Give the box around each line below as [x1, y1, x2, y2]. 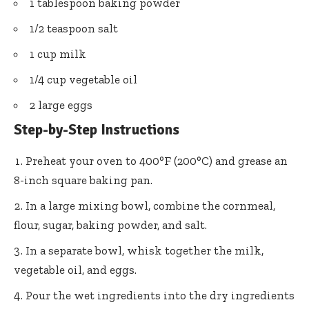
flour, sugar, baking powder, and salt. [14, 217, 207, 232]
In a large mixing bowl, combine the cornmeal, [26, 198, 275, 212]
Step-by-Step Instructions [14, 121, 179, 139]
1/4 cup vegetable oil [30, 72, 137, 87]
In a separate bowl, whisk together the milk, [26, 243, 263, 257]
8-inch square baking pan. [14, 172, 152, 187]
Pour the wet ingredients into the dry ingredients [26, 288, 295, 302]
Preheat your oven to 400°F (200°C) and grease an [26, 153, 288, 168]
